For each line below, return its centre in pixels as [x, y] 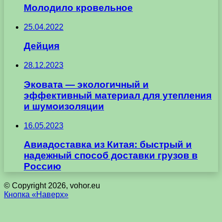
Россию [42, 166]
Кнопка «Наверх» [36, 195]
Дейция [42, 46]
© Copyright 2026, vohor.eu [52, 186]
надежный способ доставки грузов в [111, 156]
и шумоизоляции [64, 106]
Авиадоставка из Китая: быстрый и [108, 145]
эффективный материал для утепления [118, 95]
